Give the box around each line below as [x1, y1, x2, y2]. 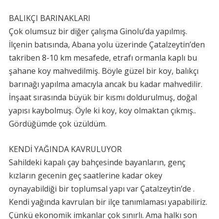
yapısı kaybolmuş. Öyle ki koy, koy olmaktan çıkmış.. [8, 105, 196, 116]
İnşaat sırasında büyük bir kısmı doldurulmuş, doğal [8, 92, 197, 103]
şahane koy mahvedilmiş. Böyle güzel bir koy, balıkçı [8, 66, 198, 76]
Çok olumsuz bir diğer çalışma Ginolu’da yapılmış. [8, 26, 187, 37]
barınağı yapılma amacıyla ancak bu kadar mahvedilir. [8, 79, 202, 89]
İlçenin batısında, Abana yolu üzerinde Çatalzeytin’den [8, 39, 205, 50]
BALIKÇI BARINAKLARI [8, 13, 90, 23]
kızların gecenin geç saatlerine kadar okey [8, 170, 162, 181]
